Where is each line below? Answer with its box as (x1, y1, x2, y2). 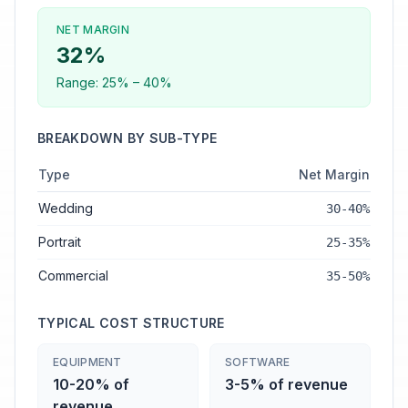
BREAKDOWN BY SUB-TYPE (37, 130, 218, 146)
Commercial (38, 268, 108, 283)
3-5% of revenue (225, 375, 348, 393)
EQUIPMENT (53, 355, 122, 369)
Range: (56, 75, 102, 90)
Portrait (38, 234, 81, 250)
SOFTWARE (225, 355, 291, 369)
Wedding (38, 200, 93, 216)
